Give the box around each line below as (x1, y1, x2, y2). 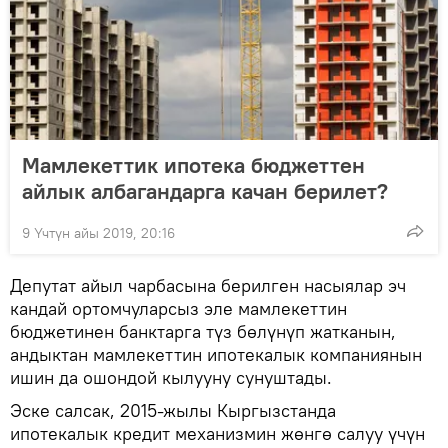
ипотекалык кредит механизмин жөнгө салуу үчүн (10, 422, 425, 446)
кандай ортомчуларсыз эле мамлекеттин (10, 297, 347, 321)
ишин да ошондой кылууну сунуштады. (10, 366, 332, 390)
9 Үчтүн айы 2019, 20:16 (22, 224, 175, 243)
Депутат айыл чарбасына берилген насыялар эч (10, 274, 406, 298)
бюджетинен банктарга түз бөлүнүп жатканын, (10, 320, 396, 344)
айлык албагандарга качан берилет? (22, 177, 388, 206)
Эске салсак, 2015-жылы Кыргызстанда (10, 399, 336, 423)
